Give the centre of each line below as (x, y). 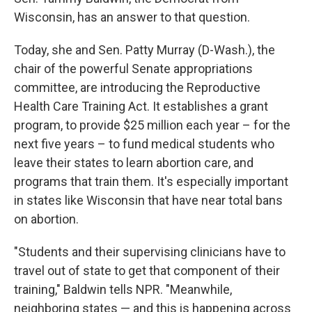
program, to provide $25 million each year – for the (152, 125)
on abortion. (46, 219)
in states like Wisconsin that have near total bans (148, 200)
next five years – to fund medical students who (144, 144)
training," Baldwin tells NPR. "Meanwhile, (123, 289)
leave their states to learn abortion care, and (134, 163)
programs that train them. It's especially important (151, 181)
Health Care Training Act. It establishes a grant (141, 106)
